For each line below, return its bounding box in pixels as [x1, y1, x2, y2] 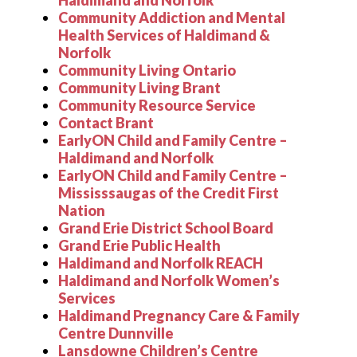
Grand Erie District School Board [58, 219, 273, 237]
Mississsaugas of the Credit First [58, 184, 279, 202]
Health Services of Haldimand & [58, 26, 270, 44]
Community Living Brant [58, 79, 221, 96]
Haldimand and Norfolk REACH [58, 254, 263, 272]
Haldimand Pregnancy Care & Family [58, 307, 300, 324]
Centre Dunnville [58, 324, 174, 342]
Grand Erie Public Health [58, 237, 221, 254]
